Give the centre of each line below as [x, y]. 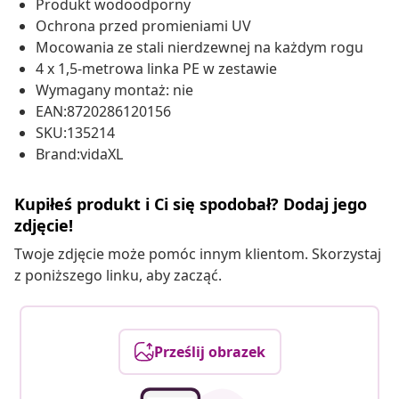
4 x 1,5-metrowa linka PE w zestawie [156, 69]
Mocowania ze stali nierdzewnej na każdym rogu [199, 48]
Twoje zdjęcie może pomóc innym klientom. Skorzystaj [198, 254]
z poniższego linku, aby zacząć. [118, 276]
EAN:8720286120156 [103, 112]
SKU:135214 [75, 133]
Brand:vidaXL [79, 155]
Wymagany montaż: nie [114, 90]
